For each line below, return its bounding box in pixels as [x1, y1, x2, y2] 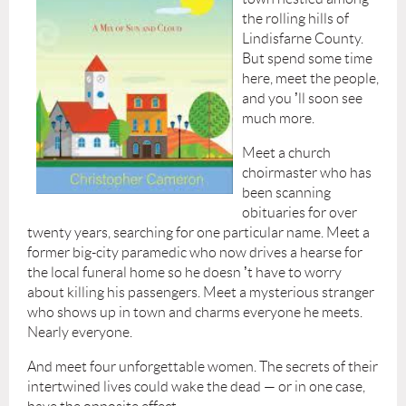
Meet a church [242, 144, 331, 160]
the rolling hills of [242, 10, 349, 26]
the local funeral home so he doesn [27, 264, 244, 280]
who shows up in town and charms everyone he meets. [27, 304, 362, 320]
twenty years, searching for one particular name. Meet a [27, 224, 370, 240]
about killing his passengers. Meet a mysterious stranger [27, 284, 374, 300]
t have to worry [247, 264, 342, 280]
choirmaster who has [242, 164, 372, 180]
